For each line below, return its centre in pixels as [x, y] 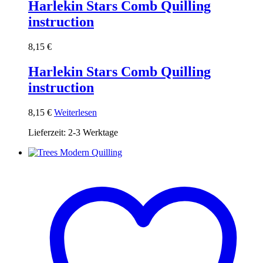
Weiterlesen [75, 112]
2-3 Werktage [93, 132]
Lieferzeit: [48, 132]
